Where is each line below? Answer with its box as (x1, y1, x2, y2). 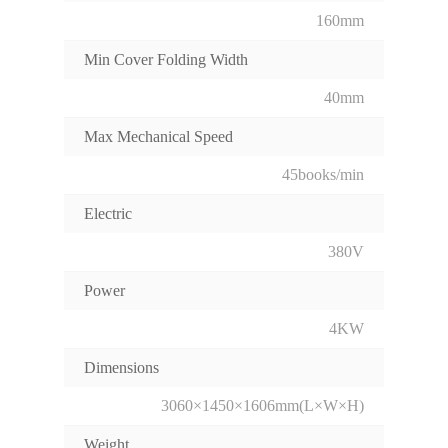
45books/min (282, 166, 364, 184)
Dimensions (84, 359, 159, 377)
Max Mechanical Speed (84, 128, 233, 146)
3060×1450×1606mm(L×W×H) (161, 397, 364, 415)
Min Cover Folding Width (84, 51, 248, 69)
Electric (84, 205, 132, 223)
